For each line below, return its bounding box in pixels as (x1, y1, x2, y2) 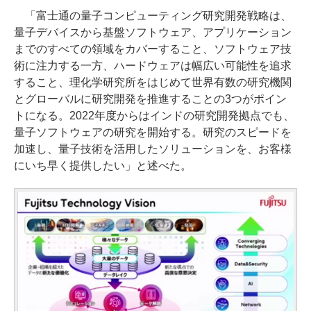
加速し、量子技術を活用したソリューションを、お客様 (14, 142, 292, 155)
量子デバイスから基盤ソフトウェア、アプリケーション (14, 26, 292, 38)
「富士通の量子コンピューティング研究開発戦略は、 (14, 9, 292, 22)
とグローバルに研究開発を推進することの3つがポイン (14, 92, 287, 105)
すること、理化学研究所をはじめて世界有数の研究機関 (14, 76, 292, 88)
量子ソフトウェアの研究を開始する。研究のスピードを (14, 126, 292, 138)
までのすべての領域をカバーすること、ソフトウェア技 (14, 42, 292, 55)
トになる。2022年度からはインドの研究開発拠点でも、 (14, 109, 294, 121)
